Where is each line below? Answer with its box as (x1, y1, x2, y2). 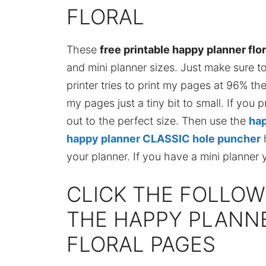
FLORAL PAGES (66, 231, 216, 256)
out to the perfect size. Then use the (66, 114, 249, 127)
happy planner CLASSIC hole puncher (66, 132, 261, 145)
